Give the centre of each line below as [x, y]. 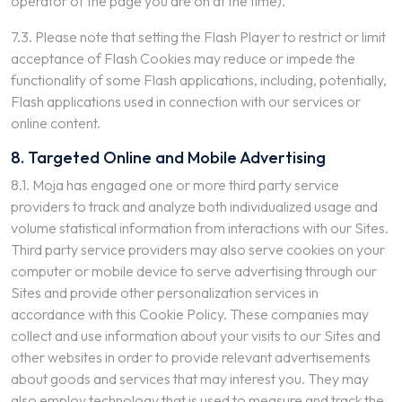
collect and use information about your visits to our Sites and [196, 336]
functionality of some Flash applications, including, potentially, [199, 80]
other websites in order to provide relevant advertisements [191, 357]
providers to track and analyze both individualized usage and [194, 206]
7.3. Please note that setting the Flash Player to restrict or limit [198, 37]
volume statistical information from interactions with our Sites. [200, 228]
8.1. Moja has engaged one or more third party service [175, 185]
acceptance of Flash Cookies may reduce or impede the [183, 58]
